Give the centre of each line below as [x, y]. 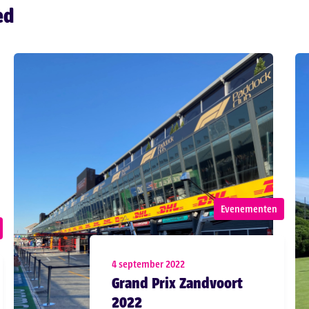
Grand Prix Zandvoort [177, 283]
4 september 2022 [148, 264]
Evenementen [249, 209]
